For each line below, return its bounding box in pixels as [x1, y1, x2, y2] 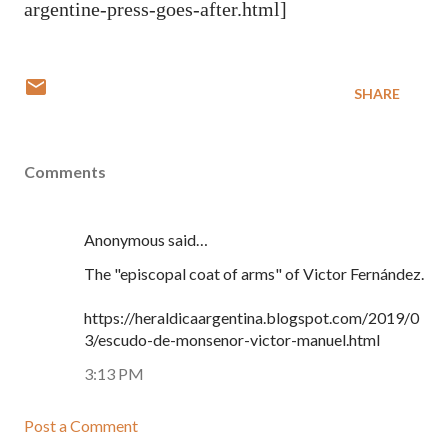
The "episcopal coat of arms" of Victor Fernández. [84, 264, 424, 283]
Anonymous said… [84, 230, 208, 249]
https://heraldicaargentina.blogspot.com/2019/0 [84, 308, 419, 327]
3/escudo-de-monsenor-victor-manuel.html [84, 330, 380, 349]
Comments [24, 162, 106, 181]
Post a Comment [24, 416, 138, 435]
